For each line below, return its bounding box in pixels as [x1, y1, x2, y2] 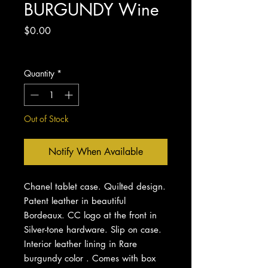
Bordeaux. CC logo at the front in [24, 209, 157, 221]
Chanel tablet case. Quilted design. [24, 180, 166, 192]
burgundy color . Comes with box [24, 252, 156, 264]
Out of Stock [24, 112, 69, 124]
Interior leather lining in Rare [24, 237, 137, 249]
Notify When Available [48, 145, 143, 158]
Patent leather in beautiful [24, 194, 126, 206]
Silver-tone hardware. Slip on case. [24, 223, 162, 235]
